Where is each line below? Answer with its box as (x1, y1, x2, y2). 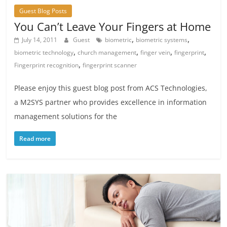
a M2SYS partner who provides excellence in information (14, 97, 207, 107)
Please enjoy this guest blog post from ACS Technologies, (14, 83, 208, 93)
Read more (19, 134, 51, 143)
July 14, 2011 (22, 35, 58, 44)
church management (78, 48, 137, 57)
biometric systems (136, 35, 188, 44)
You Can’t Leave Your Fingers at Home (14, 18, 211, 34)
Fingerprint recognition (14, 60, 79, 69)
